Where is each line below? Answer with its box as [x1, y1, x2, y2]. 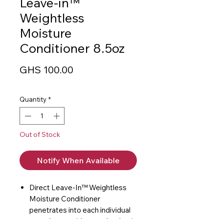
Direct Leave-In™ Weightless [29, 182, 127, 192]
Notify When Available [37, 155, 120, 165]
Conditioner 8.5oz [20, 40, 125, 56]
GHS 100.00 [20, 64, 73, 76]
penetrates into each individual [29, 205, 131, 215]
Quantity [20, 95, 46, 103]
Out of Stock [20, 130, 60, 139]
